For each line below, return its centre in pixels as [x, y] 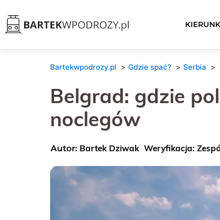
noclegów [95, 119]
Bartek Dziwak [109, 148]
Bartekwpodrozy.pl [83, 67]
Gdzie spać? [150, 67]
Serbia [195, 67]
